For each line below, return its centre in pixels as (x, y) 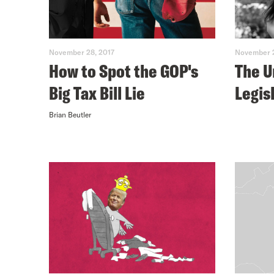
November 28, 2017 (82, 52)
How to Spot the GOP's (124, 71)
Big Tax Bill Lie (97, 93)
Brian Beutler (70, 115)
